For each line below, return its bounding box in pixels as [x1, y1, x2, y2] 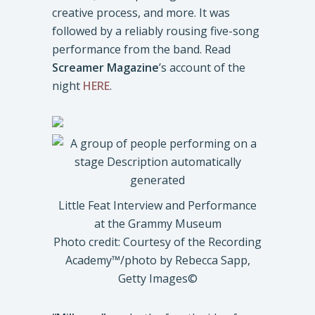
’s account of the [159, 60, 245, 75]
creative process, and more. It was [52, 5, 230, 20]
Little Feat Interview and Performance [58, 198, 257, 213]
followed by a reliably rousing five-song [52, 23, 259, 39]
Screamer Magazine [52, 60, 159, 75]
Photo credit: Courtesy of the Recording [53, 234, 262, 250]
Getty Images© [117, 271, 198, 286]
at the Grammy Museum [94, 216, 221, 231]
